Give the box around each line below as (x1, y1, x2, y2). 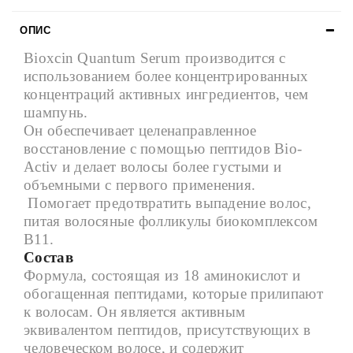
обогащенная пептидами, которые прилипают (24, 285, 323, 303)
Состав (24, 249, 73, 266)
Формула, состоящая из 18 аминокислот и (24, 267, 301, 284)
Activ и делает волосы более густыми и (24, 158, 282, 176)
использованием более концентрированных (24, 68, 309, 85)
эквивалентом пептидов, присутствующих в (24, 321, 311, 339)
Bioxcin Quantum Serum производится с (24, 50, 286, 67)
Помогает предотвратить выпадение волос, (24, 195, 311, 212)
